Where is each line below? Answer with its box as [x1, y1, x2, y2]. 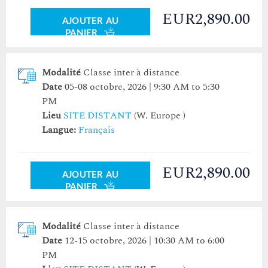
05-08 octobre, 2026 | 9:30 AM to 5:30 [65, 80, 220, 95]
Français [78, 123, 115, 138]
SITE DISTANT [63, 108, 132, 123]
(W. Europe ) [132, 108, 185, 123]
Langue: [42, 123, 76, 138]
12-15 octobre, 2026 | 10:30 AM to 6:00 [65, 233, 224, 248]
